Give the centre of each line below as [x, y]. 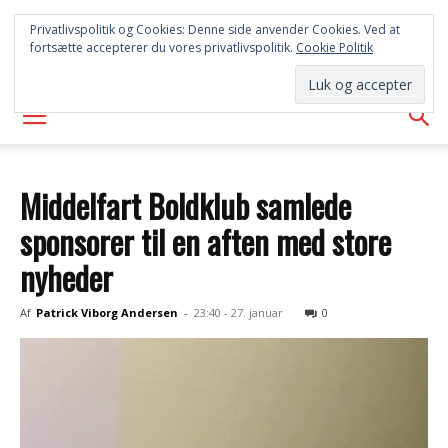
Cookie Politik [334, 47]
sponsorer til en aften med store [205, 241]
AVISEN [224, 60]
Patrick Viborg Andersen [107, 312]
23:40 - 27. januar [238, 312]
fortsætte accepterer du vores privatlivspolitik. [163, 47]
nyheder [66, 277]
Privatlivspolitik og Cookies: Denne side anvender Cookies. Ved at [215, 29]
